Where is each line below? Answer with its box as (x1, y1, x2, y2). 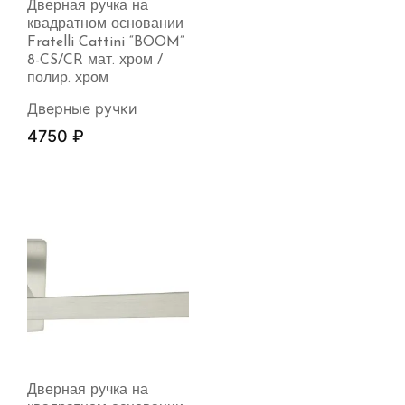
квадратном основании (27, 17, 184, 33)
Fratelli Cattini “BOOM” (27, 35, 184, 51)
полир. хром (27, 71, 108, 87)
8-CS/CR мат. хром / (27, 53, 163, 69)
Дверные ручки (27, 99, 137, 118)
